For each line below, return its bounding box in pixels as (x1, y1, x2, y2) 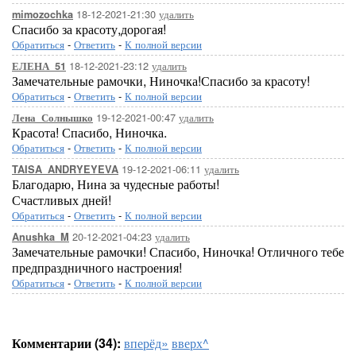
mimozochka (12, 7, 73, 21)
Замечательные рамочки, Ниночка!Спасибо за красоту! (12, 72, 310, 90)
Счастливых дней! (12, 191, 111, 209)
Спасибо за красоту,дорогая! (12, 20, 166, 38)
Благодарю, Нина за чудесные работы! (12, 175, 219, 193)
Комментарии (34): (12, 334, 121, 352)
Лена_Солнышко (12, 110, 93, 125)
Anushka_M (12, 230, 69, 244)
